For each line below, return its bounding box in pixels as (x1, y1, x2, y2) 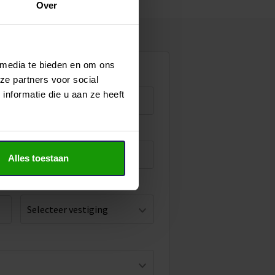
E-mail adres (20, 122, 74, 134)
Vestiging (20, 176, 61, 188)
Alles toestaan (7, 152, 69, 163)
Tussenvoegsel (20, 68, 83, 80)
